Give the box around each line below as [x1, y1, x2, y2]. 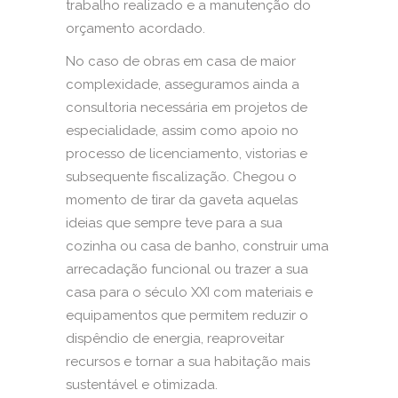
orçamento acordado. [66, 20, 205, 36]
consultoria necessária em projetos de [66, 99, 307, 115]
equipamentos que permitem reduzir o [66, 306, 308, 323]
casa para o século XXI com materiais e [66, 283, 313, 300]
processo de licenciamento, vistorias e [66, 145, 307, 162]
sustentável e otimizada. [66, 376, 218, 393]
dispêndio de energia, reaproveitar [66, 330, 284, 346]
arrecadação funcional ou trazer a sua [66, 260, 308, 277]
